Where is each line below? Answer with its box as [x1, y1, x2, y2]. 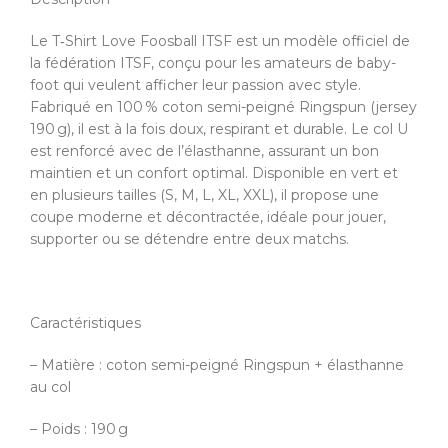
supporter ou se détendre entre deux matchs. [30, 229, 349, 248]
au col [30, 377, 71, 396]
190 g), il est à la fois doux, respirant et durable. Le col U [30, 119, 408, 138]
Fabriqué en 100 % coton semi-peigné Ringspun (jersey [30, 97, 417, 116]
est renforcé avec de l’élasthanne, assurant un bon [30, 141, 379, 160]
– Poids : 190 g [30, 419, 128, 438]
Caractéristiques [30, 313, 141, 332]
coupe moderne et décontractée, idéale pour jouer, [30, 207, 386, 226]
